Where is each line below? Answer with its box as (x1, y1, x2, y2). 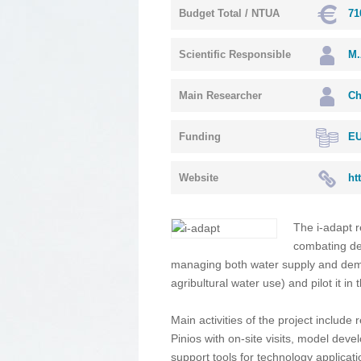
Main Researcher (179, 89, 262, 102)
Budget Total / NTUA (179, 7, 280, 19)
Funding (179, 131, 221, 143)
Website (179, 172, 218, 184)
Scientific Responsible (179, 48, 291, 60)
